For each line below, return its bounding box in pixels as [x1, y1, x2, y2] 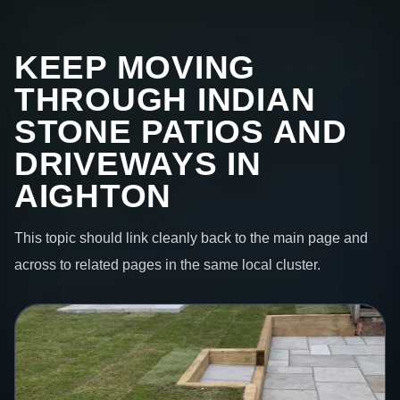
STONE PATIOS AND [14, 112, 347, 150]
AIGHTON [14, 177, 172, 214]
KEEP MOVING [14, 48, 256, 86]
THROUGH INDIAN [14, 80, 316, 118]
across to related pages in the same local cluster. [14, 256, 321, 273]
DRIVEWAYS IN [14, 145, 262, 182]
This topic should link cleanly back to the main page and [14, 229, 368, 246]
